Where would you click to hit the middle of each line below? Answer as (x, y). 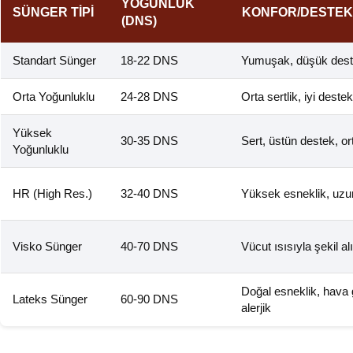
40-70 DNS (149, 247)
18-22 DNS (149, 61)
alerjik (256, 308)
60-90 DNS (149, 299)
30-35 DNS (149, 141)
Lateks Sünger (50, 299)
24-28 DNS (149, 97)
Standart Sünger (54, 61)
